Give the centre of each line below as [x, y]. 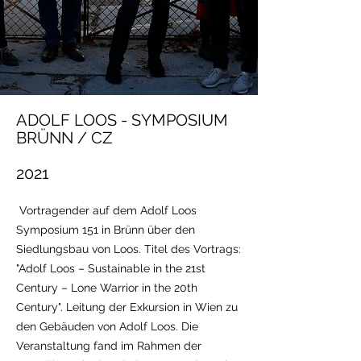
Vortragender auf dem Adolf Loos [106, 210]
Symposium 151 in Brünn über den [106, 230]
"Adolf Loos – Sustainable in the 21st [111, 268]
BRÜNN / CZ [64, 138]
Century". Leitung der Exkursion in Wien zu [127, 307]
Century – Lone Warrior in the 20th [107, 288]
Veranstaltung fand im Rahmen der [109, 346]
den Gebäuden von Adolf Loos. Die [107, 326]
